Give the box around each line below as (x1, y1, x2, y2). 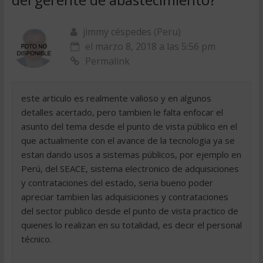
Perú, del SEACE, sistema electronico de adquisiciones (21, 163, 239, 175)
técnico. (21, 233, 52, 245)
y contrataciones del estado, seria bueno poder (21, 177, 213, 189)
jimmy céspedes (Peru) (82, 25, 181, 39)
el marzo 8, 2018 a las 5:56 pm (85, 40, 215, 53)
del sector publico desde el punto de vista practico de (21, 205, 238, 217)
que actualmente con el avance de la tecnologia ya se (21, 134, 235, 147)
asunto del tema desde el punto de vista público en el (21, 120, 237, 133)
